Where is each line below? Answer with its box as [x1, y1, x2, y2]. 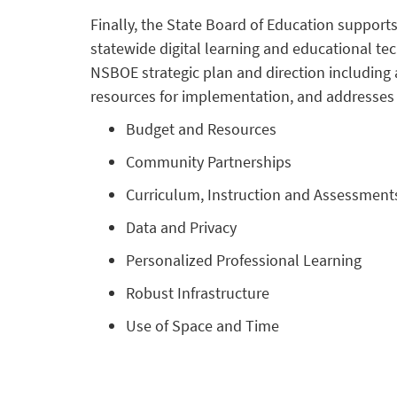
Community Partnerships [126, 152, 292, 172]
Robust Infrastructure [126, 283, 269, 303]
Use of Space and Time [126, 315, 279, 336]
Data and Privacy [126, 217, 237, 237]
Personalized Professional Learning [126, 250, 362, 270]
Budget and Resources [126, 119, 276, 139]
